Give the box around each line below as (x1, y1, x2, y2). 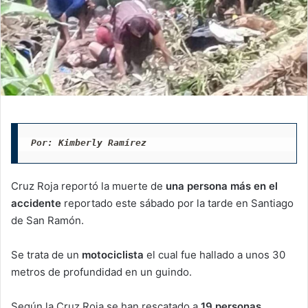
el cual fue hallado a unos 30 (146, 247, 285, 261)
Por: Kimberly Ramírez (30, 137, 146, 148)
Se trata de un (11, 247, 82, 261)
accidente (11, 196, 61, 210)
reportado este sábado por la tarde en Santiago (61, 196, 294, 210)
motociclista (82, 247, 146, 261)
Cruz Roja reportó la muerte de (11, 179, 166, 192)
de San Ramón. (11, 213, 84, 227)
